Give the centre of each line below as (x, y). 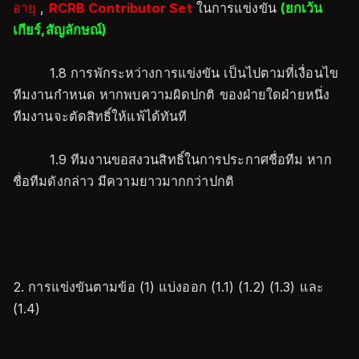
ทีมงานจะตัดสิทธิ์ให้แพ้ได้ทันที (100, 116)
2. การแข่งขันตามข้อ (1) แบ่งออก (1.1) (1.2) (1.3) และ (168, 287)
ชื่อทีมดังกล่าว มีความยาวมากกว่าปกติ (123, 181)
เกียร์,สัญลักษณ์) (60, 30)
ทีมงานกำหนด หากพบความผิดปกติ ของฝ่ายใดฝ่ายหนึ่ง (171, 95)
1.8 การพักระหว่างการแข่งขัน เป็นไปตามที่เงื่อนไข (175, 73)
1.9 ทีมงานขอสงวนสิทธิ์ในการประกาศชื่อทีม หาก (172, 159)
